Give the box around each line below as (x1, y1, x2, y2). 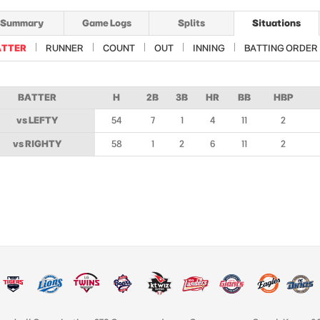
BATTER (17, 92, 56, 102)
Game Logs (81, 18, 131, 28)
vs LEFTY (16, 115, 58, 125)
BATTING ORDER (244, 43, 318, 53)
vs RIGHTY (12, 139, 61, 149)
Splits (178, 18, 205, 28)
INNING (193, 43, 225, 53)
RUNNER (46, 43, 84, 53)
